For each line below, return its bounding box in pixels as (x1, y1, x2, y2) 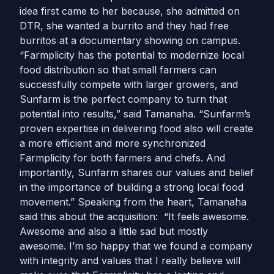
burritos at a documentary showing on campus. (20, 34, 240, 46)
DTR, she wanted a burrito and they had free (20, 20, 229, 32)
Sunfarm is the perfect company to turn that (20, 93, 227, 105)
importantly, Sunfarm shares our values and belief (20, 166, 254, 179)
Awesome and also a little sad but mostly (20, 225, 208, 237)
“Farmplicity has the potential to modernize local (20, 49, 244, 61)
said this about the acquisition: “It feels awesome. (20, 210, 249, 223)
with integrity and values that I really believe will (20, 254, 240, 267)
